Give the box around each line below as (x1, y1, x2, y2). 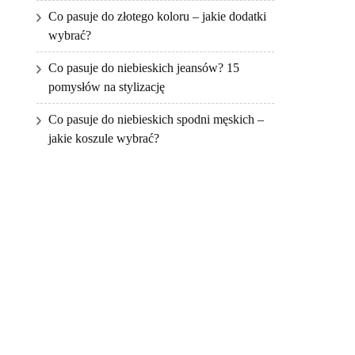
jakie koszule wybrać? (48, 132, 159, 146)
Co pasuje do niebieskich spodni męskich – (48, 113, 264, 127)
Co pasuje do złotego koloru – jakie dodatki (48, 10, 266, 24)
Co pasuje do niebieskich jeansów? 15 (48, 61, 239, 75)
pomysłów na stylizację (48, 80, 165, 94)
